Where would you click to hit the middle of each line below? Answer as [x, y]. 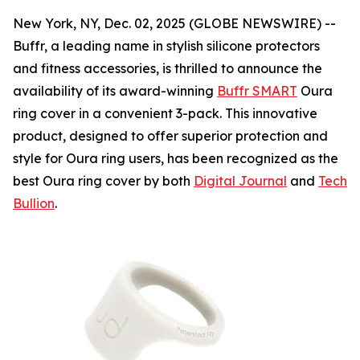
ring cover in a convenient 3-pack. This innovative [165, 113]
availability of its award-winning [115, 91]
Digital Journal [240, 181]
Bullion [34, 203]
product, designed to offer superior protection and [170, 136]
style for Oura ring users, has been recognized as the [176, 158]
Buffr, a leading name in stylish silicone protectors [166, 46]
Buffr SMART [257, 91]
